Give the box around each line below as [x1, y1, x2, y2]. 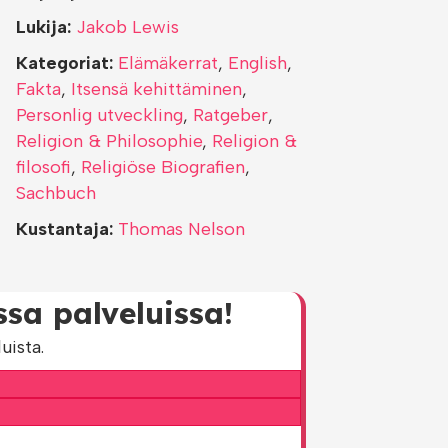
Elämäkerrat [118, 52, 218, 74]
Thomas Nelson [118, 218, 245, 240]
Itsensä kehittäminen [71, 78, 242, 100]
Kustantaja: [16, 218, 113, 240]
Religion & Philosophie [16, 130, 202, 152]
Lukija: [16, 16, 71, 38]
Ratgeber [193, 104, 268, 126]
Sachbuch [16, 182, 96, 204]
